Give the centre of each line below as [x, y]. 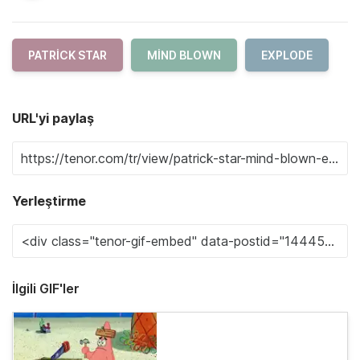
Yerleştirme [49, 200]
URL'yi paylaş [53, 118]
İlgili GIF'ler [46, 288]
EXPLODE [287, 55]
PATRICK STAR [67, 55]
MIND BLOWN [184, 55]
